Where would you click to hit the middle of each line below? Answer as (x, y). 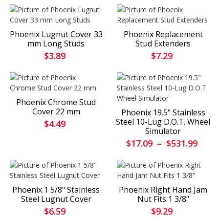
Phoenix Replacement (163, 34)
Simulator (163, 131)
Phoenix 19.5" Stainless (163, 113)
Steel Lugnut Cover (56, 199)
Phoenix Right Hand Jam (163, 190)
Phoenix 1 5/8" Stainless (56, 190)
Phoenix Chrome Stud (56, 102)
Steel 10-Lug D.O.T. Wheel (163, 122)
